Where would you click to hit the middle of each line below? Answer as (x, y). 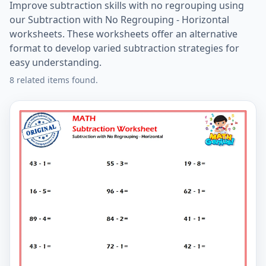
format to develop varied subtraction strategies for (124, 48)
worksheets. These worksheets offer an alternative (123, 34)
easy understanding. (56, 62)
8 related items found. (54, 80)
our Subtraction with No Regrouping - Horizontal (119, 20)
